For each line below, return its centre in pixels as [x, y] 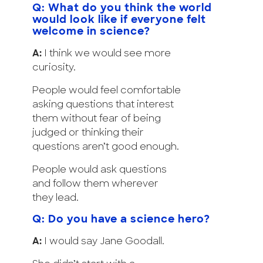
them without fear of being [97, 119]
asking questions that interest [103, 105]
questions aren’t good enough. [106, 147]
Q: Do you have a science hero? [121, 220]
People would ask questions [100, 170]
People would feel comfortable [107, 91]
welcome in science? [91, 32]
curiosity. [54, 68]
